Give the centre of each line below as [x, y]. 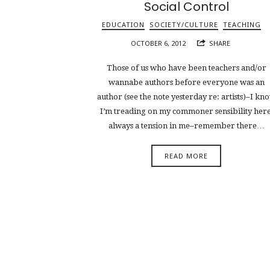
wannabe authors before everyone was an [186, 82]
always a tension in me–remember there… [186, 125]
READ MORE [187, 156]
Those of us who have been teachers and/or [186, 67]
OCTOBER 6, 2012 [159, 43]
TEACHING [242, 25]
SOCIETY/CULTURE [184, 25]
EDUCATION [124, 25]
